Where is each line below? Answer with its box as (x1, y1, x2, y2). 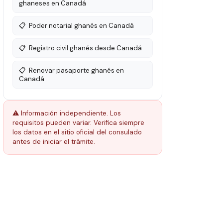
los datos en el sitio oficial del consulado (12, 128, 142, 136)
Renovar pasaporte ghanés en (29, 66, 124, 75)
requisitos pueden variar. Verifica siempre (12, 118, 144, 127)
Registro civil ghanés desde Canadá (29, 44, 142, 52)
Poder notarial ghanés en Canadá (29, 21, 134, 30)
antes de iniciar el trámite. (12, 137, 95, 146)
